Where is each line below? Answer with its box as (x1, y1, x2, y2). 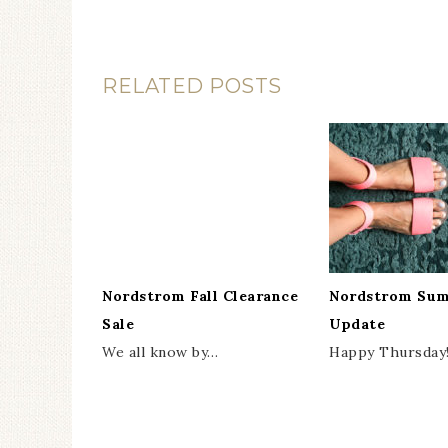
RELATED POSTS (102, 74, 282, 98)
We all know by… (102, 343, 219, 361)
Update (329, 315, 385, 333)
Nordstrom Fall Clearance (102, 287, 298, 305)
